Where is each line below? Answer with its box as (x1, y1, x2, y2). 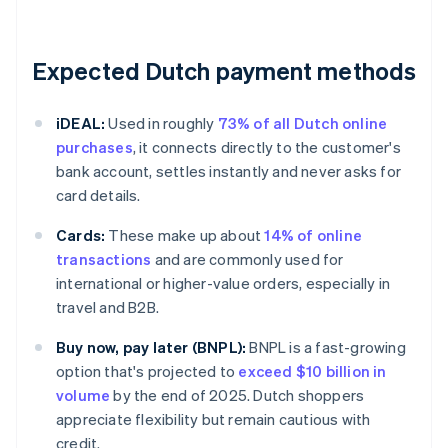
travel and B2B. (56, 297, 159, 318)
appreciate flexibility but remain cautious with (56, 409, 371, 430)
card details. (56, 185, 141, 206)
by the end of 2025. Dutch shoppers (110, 385, 365, 406)
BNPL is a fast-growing (246, 337, 406, 358)
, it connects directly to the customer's (132, 137, 401, 158)
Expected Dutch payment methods (32, 55, 416, 87)
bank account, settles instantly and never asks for (56, 161, 402, 182)
